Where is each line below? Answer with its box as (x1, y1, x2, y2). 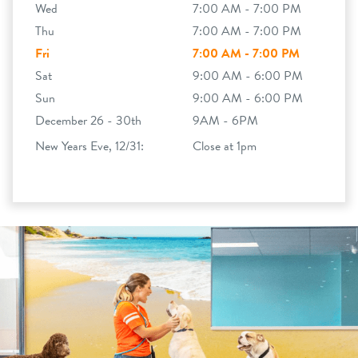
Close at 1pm (193, 137, 257, 156)
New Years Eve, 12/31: (35, 137, 144, 156)
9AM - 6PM (193, 111, 258, 130)
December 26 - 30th (35, 111, 141, 130)
